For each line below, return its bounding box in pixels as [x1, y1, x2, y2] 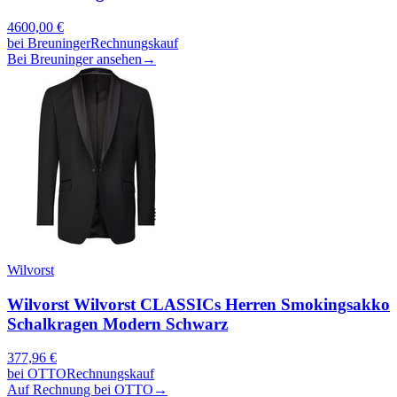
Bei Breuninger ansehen [7, 51, 142, 66]
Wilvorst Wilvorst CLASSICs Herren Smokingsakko [7, 294, 390, 314]
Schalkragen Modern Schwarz [7, 314, 228, 333]
